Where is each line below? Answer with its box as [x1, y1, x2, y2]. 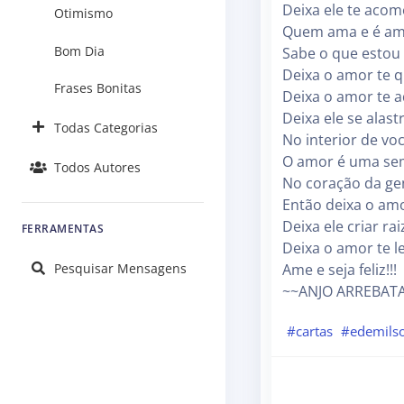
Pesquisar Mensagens [54, 260, 187, 278]
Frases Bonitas [54, 79, 142, 97]
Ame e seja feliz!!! [282, 260, 397, 280]
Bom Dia [54, 41, 105, 60]
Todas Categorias [54, 118, 158, 136]
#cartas [286, 321, 333, 340]
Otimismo [54, 4, 113, 22]
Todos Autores [54, 159, 141, 177]
